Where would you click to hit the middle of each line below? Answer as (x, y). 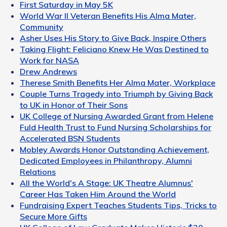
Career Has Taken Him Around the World (98, 194)
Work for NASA (49, 61)
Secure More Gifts (53, 217)
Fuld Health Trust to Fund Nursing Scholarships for (116, 127)
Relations (38, 172)
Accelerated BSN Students (70, 139)
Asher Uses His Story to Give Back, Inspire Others (113, 38)
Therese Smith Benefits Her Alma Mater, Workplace (118, 83)
